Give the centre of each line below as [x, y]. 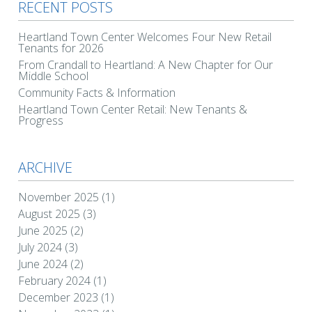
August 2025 [49, 213]
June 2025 [43, 230]
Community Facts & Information [97, 92]
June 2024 [43, 264]
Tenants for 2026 [61, 48]
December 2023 [58, 297]
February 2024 [54, 280]
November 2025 [58, 197]
